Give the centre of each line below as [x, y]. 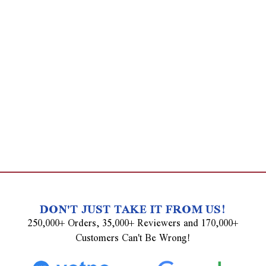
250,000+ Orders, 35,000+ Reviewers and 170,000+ [133, 223]
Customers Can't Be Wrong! [133, 237]
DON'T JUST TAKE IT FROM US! [133, 208]
